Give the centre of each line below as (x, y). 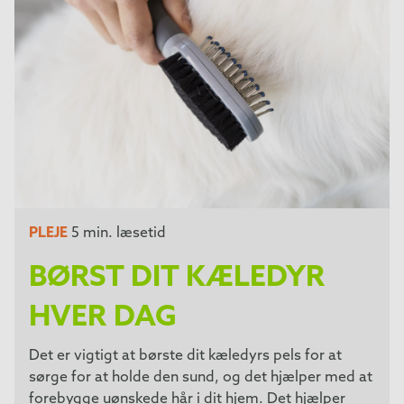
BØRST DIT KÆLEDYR (177, 279)
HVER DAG (103, 319)
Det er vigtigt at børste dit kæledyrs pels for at (185, 357)
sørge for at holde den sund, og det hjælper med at (201, 378)
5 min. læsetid (117, 234)
